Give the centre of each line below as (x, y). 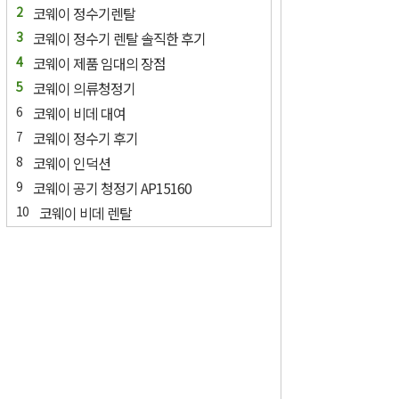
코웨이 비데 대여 (79, 113)
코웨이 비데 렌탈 (85, 213)
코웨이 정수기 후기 (85, 138)
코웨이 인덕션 (72, 163)
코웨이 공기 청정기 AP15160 (112, 188)
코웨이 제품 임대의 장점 (99, 63)
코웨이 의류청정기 (84, 88)
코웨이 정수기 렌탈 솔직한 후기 (119, 38)
